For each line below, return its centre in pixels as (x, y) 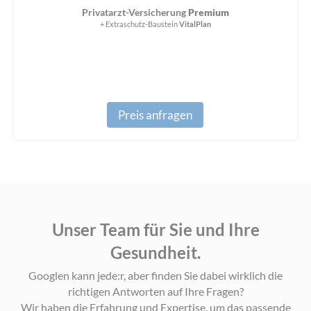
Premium (208, 12)
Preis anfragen (155, 115)
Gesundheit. (155, 253)
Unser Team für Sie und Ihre (155, 230)
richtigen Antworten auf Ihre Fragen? (155, 292)
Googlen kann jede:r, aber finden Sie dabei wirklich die (155, 276)
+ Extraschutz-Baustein (139, 24)
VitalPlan (195, 24)
